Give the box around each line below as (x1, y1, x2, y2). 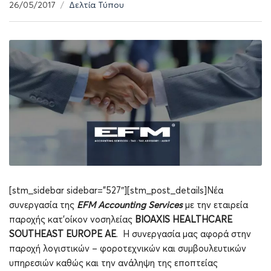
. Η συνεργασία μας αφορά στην (116, 229, 251, 239)
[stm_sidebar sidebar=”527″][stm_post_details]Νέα (9, 186, 223, 195)
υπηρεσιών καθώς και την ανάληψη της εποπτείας (9, 258, 218, 268)
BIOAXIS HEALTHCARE (135, 215, 232, 224)
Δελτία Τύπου (69, 1, 124, 10)
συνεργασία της (9, 200, 77, 210)
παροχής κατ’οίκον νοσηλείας (9, 215, 135, 224)
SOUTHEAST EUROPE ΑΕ (9, 229, 116, 239)
